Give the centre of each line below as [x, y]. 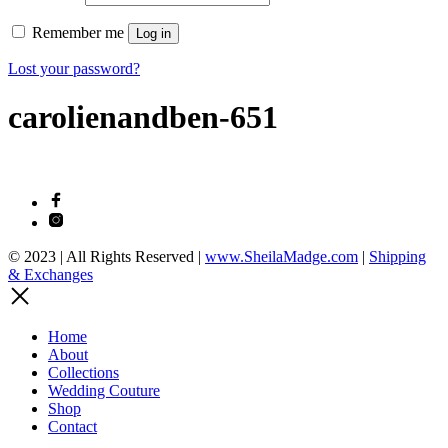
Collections [83, 372]
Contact [72, 426]
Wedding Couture [104, 390]
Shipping [397, 256]
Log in [153, 33]
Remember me [78, 32]
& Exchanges [50, 274]
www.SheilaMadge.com [281, 256]
